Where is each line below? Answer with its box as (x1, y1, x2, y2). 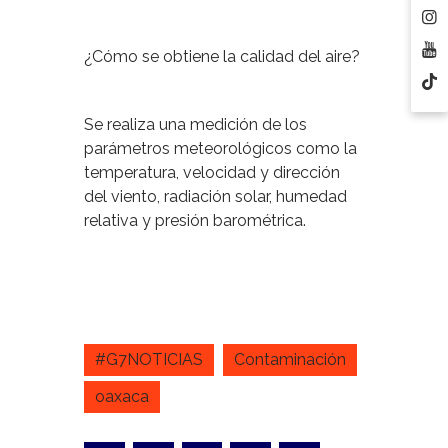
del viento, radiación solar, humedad (84, 186, 347, 206)
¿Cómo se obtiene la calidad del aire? (84, 46, 360, 66)
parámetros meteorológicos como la (84, 138, 357, 158)
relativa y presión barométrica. (84, 210, 306, 230)
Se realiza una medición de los (84, 114, 307, 134)
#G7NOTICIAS (95, 349, 203, 369)
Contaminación (234, 349, 346, 369)
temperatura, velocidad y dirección (84, 162, 340, 182)
